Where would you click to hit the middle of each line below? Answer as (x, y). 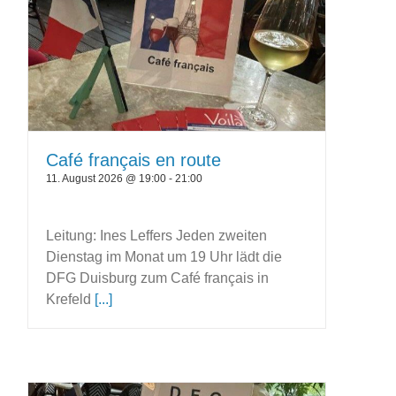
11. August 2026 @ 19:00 (107, 178)
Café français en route (134, 160)
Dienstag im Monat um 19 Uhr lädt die (164, 256)
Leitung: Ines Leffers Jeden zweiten (157, 235)
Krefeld (71, 299)
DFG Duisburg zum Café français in (158, 278)
